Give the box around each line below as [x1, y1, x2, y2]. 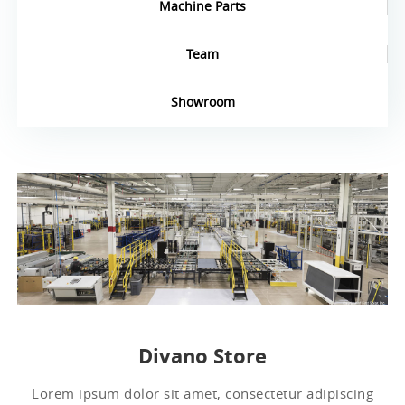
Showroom [170, 93, 235, 110]
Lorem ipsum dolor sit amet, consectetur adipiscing [32, 383, 373, 402]
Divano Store [138, 341, 267, 370]
